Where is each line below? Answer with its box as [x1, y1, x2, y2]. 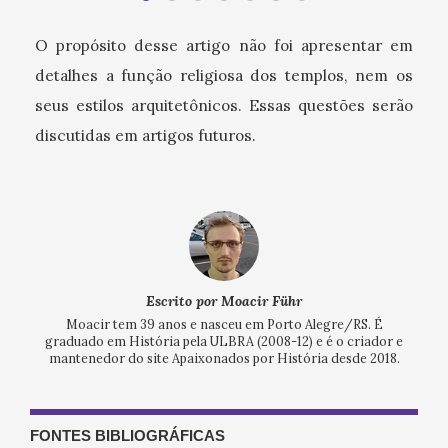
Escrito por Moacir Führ [146, 291, 302, 310]
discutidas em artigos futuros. [35, 125, 256, 145]
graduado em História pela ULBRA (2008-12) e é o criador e [45, 332, 403, 349]
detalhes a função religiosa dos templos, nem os [35, 65, 413, 85]
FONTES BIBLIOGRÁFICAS [30, 427, 225, 445]
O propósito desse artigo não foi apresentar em [35, 35, 413, 55]
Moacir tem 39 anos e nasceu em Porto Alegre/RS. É [65, 315, 383, 332]
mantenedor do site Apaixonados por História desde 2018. [48, 349, 400, 366]
